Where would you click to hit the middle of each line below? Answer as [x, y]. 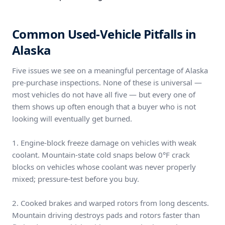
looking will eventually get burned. [72, 119]
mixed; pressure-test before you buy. [76, 179]
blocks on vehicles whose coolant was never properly [104, 167]
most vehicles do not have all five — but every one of [104, 94]
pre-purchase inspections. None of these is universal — [107, 82]
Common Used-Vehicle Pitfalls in [104, 34]
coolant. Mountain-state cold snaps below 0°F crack [101, 155]
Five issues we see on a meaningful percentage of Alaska [110, 70]
